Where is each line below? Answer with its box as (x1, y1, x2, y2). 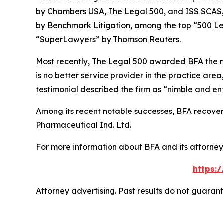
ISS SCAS (185, 6, 222, 17)
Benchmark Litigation (47, 20, 130, 31)
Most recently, (36, 56, 92, 67)
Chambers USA (47, 6, 104, 17)
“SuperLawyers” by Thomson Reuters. (36, 34, 181, 45)
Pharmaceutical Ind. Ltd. (36, 120, 131, 130)
